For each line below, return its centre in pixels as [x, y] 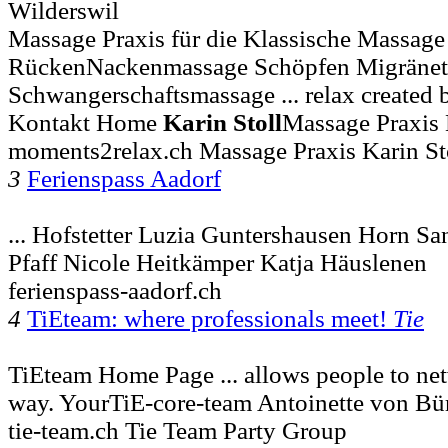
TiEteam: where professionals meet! [210, 319]
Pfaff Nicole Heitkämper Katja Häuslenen [217, 263]
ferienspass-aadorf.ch [115, 291]
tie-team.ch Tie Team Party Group [177, 431]
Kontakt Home [85, 123]
